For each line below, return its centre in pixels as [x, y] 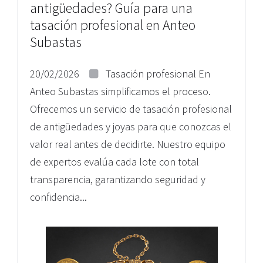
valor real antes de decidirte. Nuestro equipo [128, 144]
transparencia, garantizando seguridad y [118, 179]
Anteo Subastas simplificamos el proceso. [120, 91]
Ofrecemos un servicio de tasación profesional [131, 109]
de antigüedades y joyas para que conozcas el [131, 127]
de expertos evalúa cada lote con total [114, 162]
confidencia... [58, 197]
